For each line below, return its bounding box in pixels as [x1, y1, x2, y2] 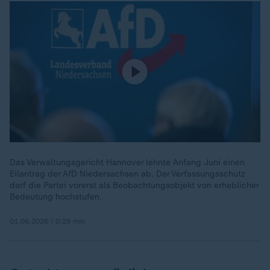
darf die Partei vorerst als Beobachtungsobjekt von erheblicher [10, 180, 259, 190]
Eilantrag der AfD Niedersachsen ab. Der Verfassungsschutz [10, 169, 245, 179]
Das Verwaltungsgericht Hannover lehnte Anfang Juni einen [10, 157, 245, 168]
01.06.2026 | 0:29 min [10, 217, 85, 225]
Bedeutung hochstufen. [10, 192, 102, 202]
